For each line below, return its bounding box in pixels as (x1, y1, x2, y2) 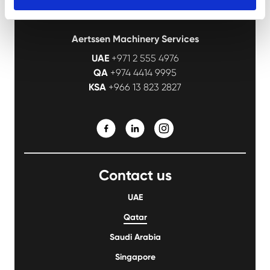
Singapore (115, 252, 155, 263)
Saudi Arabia (109, 232, 161, 243)
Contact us (98, 166, 172, 184)
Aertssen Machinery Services (71, 33, 199, 45)
